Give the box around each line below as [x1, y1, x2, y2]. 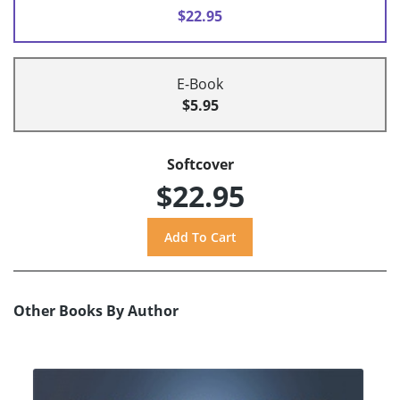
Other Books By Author [13, 300, 179, 321]
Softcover [166, 154, 234, 175]
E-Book [177, 74, 223, 95]
